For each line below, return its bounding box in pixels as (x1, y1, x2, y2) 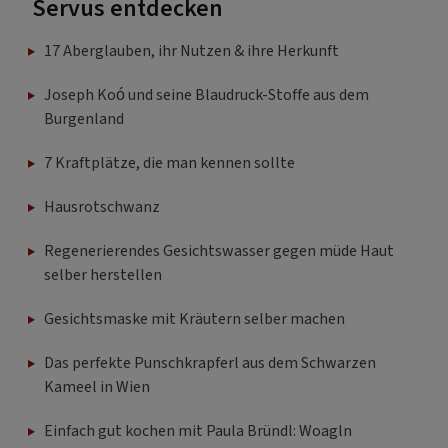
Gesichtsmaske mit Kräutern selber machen (44, 307, 345, 330)
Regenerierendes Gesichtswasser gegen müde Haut (44, 239, 394, 262)
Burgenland (44, 107, 124, 130)
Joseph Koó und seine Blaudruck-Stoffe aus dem (44, 83, 369, 106)
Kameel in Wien (44, 375, 150, 398)
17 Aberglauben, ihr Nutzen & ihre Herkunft (44, 39, 339, 62)
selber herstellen (44, 263, 162, 286)
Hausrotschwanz (44, 195, 160, 218)
